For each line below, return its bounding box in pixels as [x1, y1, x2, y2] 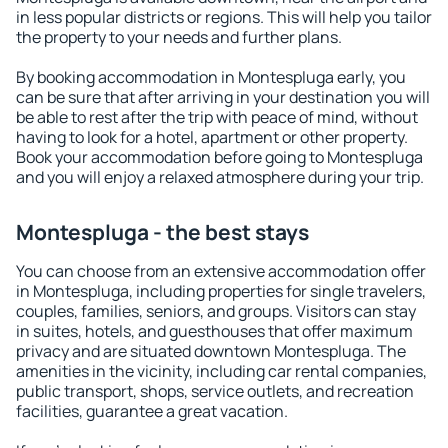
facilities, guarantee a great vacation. [16, 400, 288, 422]
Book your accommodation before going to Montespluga [16, 146, 423, 168]
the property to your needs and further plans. [16, 26, 342, 48]
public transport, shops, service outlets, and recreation [16, 380, 414, 402]
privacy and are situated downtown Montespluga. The [16, 340, 406, 362]
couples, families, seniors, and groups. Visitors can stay [16, 300, 416, 322]
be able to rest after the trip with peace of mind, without [16, 106, 418, 128]
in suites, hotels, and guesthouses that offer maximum [16, 320, 413, 342]
